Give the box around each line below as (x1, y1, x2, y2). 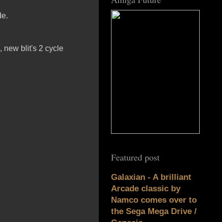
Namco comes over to (111, 195, 197, 205)
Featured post (111, 151, 160, 164)
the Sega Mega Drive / (111, 207, 197, 217)
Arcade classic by (111, 184, 180, 194)
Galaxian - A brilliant (111, 172, 191, 182)
